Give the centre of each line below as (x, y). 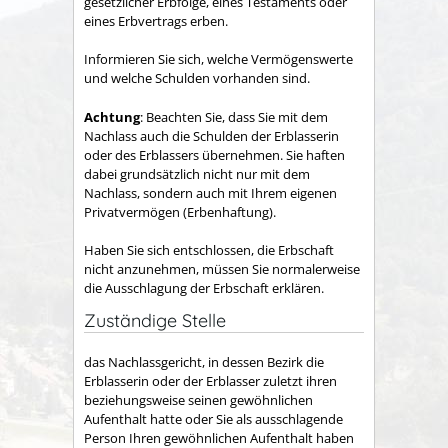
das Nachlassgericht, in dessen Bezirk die (204, 361)
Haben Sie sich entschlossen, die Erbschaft (209, 250)
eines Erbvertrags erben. (156, 20)
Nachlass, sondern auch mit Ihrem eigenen (210, 192)
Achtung (112, 116)
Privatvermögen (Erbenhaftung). (180, 211)
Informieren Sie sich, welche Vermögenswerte (218, 59)
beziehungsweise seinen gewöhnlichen (198, 399)
